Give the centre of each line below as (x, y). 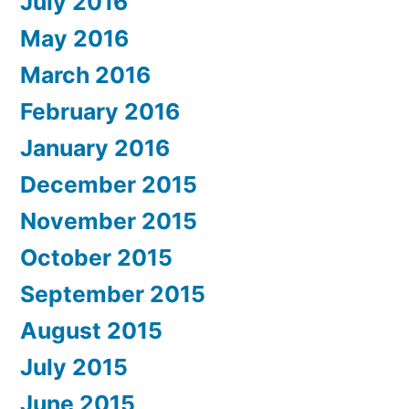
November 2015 (109, 221)
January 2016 (95, 148)
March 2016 (85, 75)
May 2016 (74, 39)
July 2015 (74, 367)
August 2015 (91, 331)
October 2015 (96, 258)
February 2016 (100, 112)
